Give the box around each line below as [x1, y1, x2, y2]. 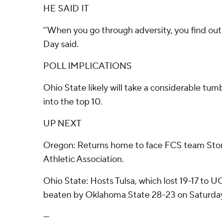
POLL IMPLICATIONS [43, 60, 132, 72]
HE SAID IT [43, 3, 89, 14]
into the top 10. [43, 96, 103, 108]
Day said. [43, 39, 79, 50]
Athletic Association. [43, 154, 124, 165]
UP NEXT [43, 118, 81, 129]
